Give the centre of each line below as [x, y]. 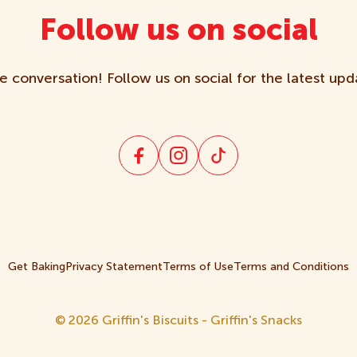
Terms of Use [198, 267]
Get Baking [37, 267]
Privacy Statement [114, 267]
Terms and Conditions [291, 267]
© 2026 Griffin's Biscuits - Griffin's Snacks [178, 320]
